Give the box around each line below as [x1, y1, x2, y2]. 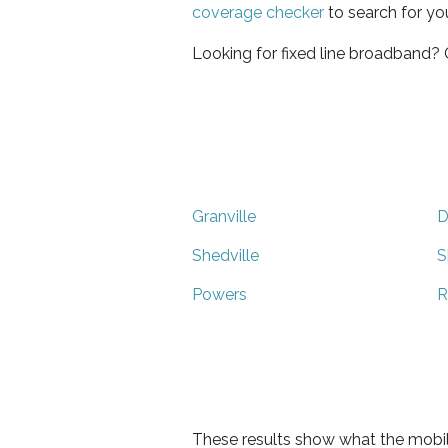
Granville [192, 206, 256, 226]
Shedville [192, 245, 259, 265]
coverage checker [192, 2, 324, 22]
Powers [192, 284, 247, 304]
